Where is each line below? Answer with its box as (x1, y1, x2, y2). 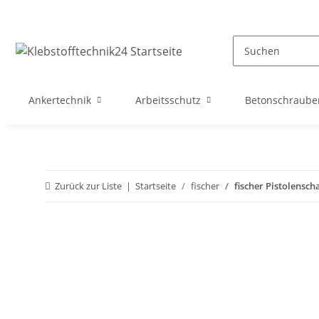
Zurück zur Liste (55, 179, 122, 192)
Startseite (135, 179, 176, 192)
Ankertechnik (28, 93, 91, 107)
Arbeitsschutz (135, 93, 201, 107)
